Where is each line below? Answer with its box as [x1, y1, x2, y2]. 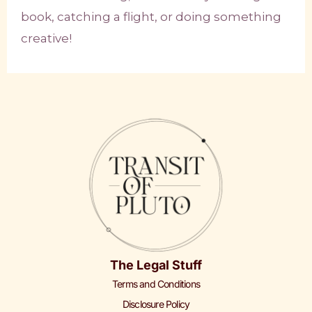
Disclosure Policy [122, 298, 190, 311]
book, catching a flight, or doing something [21, 10, 281, 24]
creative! [21, 31, 72, 46]
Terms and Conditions [112, 278, 200, 290]
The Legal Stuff [110, 258, 202, 273]
